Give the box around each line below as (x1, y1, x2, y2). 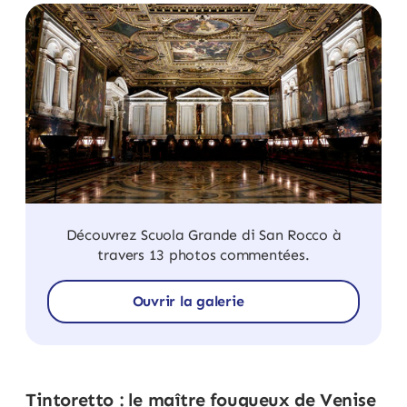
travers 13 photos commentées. (97, 246, 310, 264)
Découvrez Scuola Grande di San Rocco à (65, 226, 342, 244)
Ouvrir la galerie (132, 292, 244, 310)
